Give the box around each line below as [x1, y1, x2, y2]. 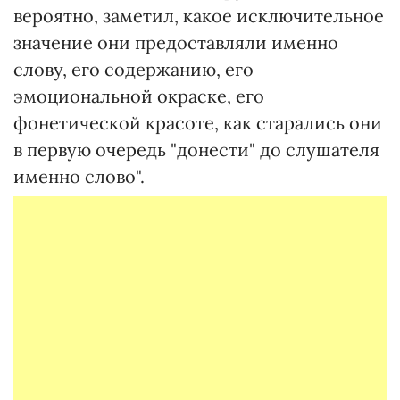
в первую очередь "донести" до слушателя [13, 138, 379, 161]
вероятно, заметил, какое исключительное [13, 4, 384, 27]
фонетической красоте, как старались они [13, 112, 382, 134]
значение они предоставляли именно [13, 31, 338, 54]
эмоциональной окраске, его [13, 85, 264, 107]
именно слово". [13, 165, 145, 187]
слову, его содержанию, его [13, 58, 254, 80]
